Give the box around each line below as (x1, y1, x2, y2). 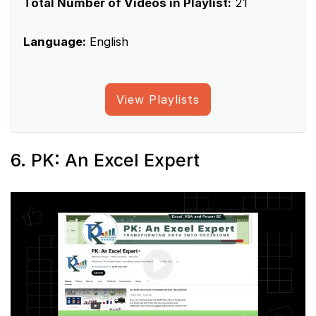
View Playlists (116, 92, 200, 107)
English (86, 35, 128, 49)
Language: (23, 35, 86, 49)
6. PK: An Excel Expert (11, 150, 200, 171)
